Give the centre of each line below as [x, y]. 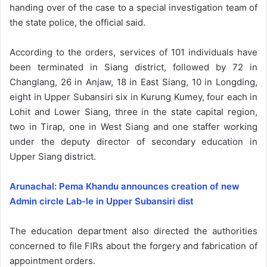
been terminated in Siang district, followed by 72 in [133, 67]
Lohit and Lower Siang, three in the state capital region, [133, 111]
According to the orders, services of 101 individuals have [133, 52]
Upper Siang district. [53, 156]
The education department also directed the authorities [133, 231]
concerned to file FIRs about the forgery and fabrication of [133, 246]
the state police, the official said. [77, 22]
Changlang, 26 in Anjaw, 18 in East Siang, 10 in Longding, [133, 82]
